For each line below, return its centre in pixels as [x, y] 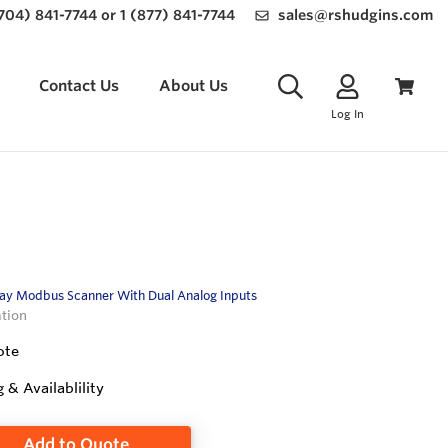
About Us [193, 86]
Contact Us [79, 86]
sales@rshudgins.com [355, 15]
